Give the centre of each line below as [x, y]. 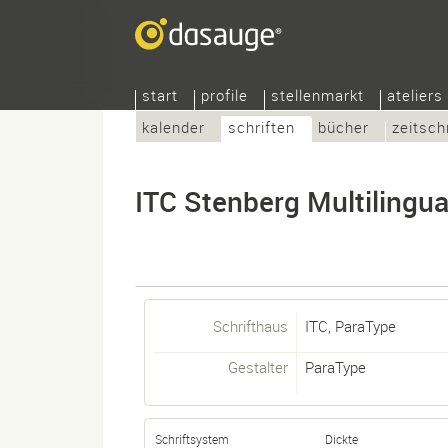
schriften [261, 127]
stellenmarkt [317, 95]
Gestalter [258, 367]
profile [224, 95]
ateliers [415, 95]
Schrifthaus [250, 326]
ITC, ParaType [350, 326]
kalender [173, 127]
